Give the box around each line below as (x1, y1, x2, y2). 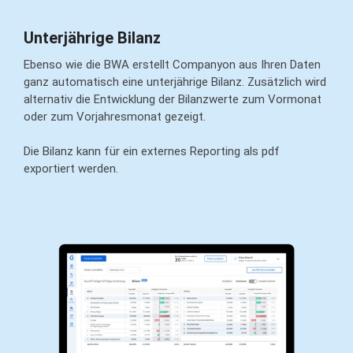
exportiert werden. (24, 161, 118, 176)
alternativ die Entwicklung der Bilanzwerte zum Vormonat (24, 91, 321, 106)
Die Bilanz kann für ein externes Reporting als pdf (24, 143, 280, 158)
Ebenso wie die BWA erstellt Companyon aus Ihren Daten (24, 57, 321, 72)
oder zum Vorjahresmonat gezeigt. (24, 109, 206, 124)
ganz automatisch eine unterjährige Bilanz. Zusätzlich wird (24, 74, 326, 89)
